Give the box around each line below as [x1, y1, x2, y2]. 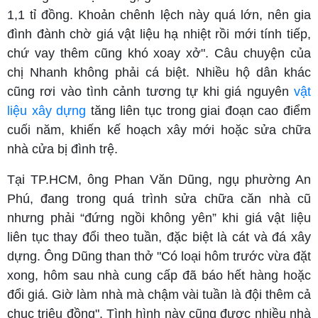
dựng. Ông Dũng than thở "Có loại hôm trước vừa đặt [7, 249, 311, 263]
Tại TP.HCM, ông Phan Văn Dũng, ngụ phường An [7, 172, 311, 187]
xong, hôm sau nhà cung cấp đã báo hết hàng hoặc [7, 268, 311, 283]
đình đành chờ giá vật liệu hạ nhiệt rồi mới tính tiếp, [7, 27, 311, 41]
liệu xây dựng [7, 104, 87, 118]
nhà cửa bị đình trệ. [7, 142, 118, 156]
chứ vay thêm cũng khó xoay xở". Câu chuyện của [7, 46, 311, 60]
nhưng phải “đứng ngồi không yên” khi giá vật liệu [7, 211, 311, 225]
